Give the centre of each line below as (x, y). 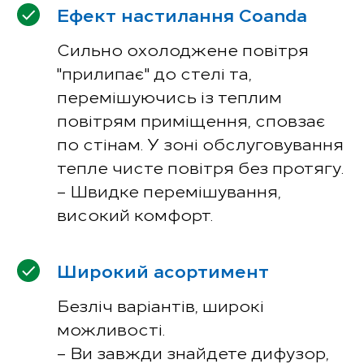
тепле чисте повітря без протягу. (200, 167)
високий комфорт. (135, 214)
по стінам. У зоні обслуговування (200, 143)
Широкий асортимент (163, 270)
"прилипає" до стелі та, (154, 72)
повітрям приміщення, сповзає (191, 119)
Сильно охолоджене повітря (183, 49)
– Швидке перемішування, (169, 190)
